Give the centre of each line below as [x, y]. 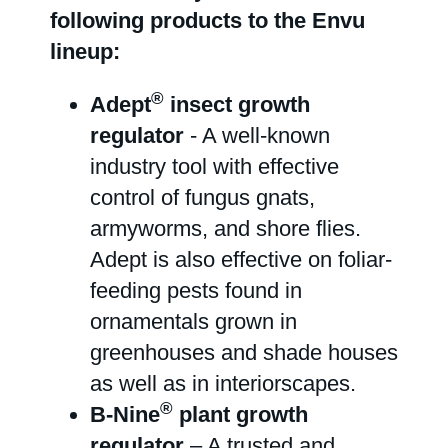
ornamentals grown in [193, 321]
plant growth [240, 414]
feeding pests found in [196, 290]
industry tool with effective [214, 166]
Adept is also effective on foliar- [241, 259]
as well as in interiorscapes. [223, 383]
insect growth [237, 104]
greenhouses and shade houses [244, 352]
